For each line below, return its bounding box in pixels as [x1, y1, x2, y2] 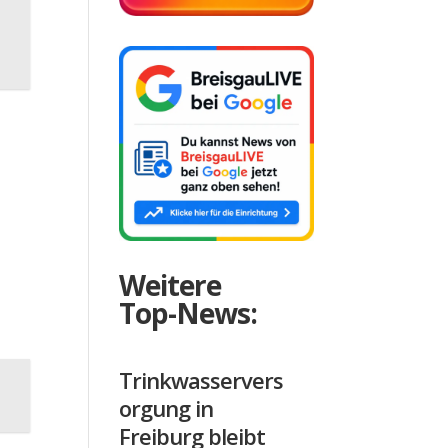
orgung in [119, 392, 214, 423]
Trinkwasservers [119, 364, 284, 395]
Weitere [119, 265, 222, 304]
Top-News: [119, 293, 258, 332]
